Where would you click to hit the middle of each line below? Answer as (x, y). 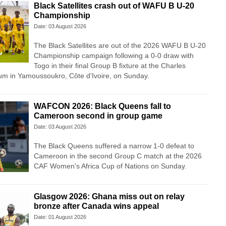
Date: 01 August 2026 (60, 217)
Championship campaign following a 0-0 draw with (114, 56)
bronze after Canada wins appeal (96, 206)
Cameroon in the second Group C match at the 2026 (118, 156)
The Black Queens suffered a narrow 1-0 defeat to (114, 146)
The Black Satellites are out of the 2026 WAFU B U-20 (120, 46)
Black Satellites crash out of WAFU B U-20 (114, 6)
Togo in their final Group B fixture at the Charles (109, 66)
